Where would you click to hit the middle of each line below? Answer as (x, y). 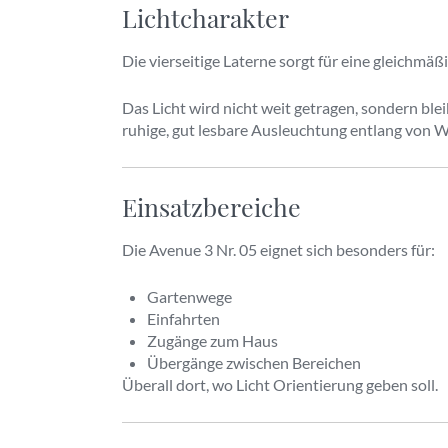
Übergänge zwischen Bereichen (254, 362)
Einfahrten (183, 318)
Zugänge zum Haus (212, 340)
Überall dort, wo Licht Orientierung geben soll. (280, 384)
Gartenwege (189, 296)
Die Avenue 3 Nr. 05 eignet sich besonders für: (278, 249)
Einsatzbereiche (211, 206)
